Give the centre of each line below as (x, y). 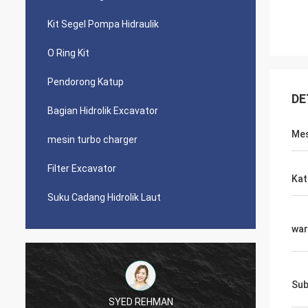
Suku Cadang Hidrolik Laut (104, 197)
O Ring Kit (68, 53)
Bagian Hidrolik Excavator (103, 111)
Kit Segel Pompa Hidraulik (103, 24)
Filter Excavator (82, 168)
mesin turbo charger (92, 140)
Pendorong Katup (86, 82)
